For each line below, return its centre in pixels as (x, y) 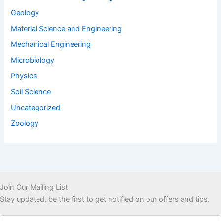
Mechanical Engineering (51, 45)
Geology (25, 13)
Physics (24, 76)
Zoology (25, 123)
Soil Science (31, 92)
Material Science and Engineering (67, 29)
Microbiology (33, 60)
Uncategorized (36, 107)
